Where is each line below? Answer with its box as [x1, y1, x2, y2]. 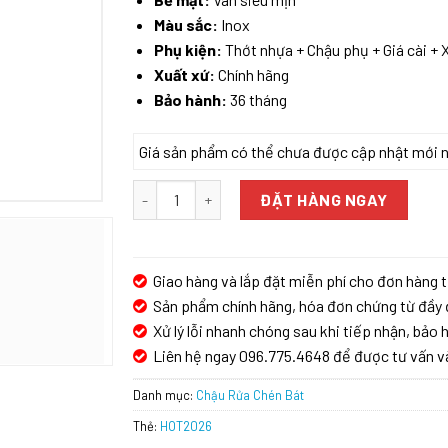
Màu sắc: [153, 14, 218, 34]
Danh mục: [133, 386, 197, 403]
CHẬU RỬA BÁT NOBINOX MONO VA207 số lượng [132, 181, 446, 199]
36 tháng [226, 89, 287, 109]
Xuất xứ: [153, 64, 215, 84]
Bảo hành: [153, 89, 227, 109]
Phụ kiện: [153, 39, 222, 59]
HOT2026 [160, 417, 213, 434]
